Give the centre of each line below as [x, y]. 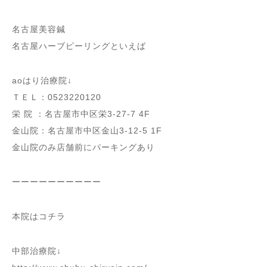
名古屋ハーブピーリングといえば [79, 46]
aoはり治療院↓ [42, 80]
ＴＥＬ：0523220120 [57, 97]
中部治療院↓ [37, 251]
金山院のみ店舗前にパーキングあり [83, 147]
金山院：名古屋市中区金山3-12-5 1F [87, 131]
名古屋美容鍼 [39, 29]
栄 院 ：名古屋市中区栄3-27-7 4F [81, 114]
